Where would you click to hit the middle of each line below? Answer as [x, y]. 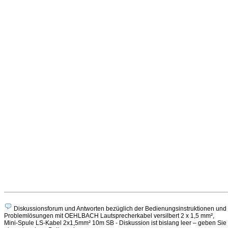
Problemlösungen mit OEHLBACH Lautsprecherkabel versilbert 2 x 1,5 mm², [109, 216]
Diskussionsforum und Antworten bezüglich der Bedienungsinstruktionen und [119, 209]
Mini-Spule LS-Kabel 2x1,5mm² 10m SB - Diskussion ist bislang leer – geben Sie [115, 223]
